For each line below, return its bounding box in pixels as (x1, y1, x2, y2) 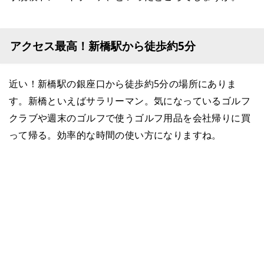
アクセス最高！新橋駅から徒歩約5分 (9, 38, 196, 54)
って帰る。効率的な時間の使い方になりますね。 (8, 128, 222, 142)
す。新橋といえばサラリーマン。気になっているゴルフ (8, 94, 251, 108)
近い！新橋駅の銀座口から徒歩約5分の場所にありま (8, 77, 237, 91)
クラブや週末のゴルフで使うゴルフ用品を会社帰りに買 (8, 111, 251, 125)
